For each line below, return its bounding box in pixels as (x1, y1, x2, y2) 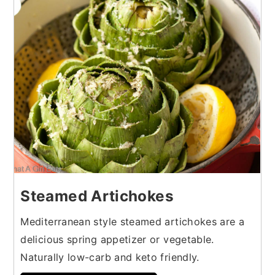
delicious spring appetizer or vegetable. (20, 233, 214, 246)
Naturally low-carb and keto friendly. (20, 250, 199, 263)
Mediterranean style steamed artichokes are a (20, 215, 245, 228)
